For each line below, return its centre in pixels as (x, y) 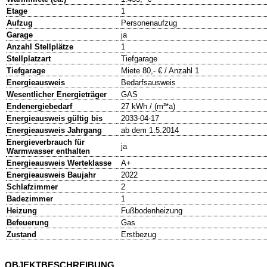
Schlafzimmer (32, 187)
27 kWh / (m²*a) (148, 107)
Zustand (21, 235)
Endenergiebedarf (39, 107)
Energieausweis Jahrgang (54, 131)
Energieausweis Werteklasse (59, 163)
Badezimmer (30, 199)
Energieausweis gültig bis (55, 119)
